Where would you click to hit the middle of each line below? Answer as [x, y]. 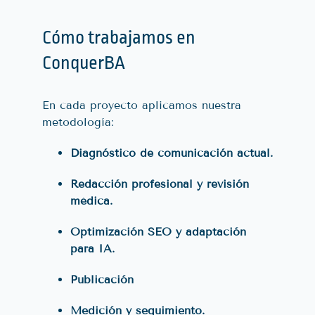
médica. [91, 200]
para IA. [92, 248]
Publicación [102, 279]
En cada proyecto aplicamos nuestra [142, 105]
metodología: [78, 122]
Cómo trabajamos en [119, 37]
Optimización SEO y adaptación [158, 231]
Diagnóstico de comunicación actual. [172, 153]
